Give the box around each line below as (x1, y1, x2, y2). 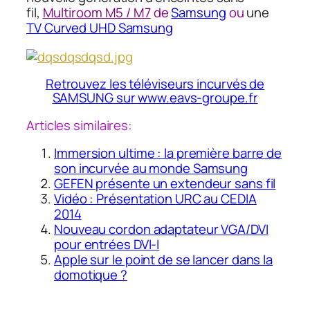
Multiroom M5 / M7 (42, 3, 151, 21)
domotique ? (54, 265, 127, 284)
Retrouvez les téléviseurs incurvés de (45, 75, 265, 93)
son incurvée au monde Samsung (54, 158, 248, 177)
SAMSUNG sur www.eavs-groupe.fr (52, 89, 258, 107)
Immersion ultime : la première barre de (54, 143, 282, 162)
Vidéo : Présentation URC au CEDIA (54, 189, 257, 208)
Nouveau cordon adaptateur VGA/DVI (54, 219, 268, 238)
